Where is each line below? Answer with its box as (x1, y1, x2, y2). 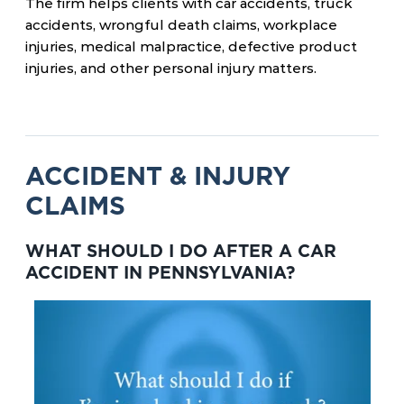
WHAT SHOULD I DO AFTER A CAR (25, 241, 336, 262)
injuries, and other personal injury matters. (25, 60, 317, 77)
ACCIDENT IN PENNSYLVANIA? (25, 262, 295, 283)
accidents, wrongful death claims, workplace (25, 16, 337, 33)
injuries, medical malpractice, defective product (25, 38, 357, 55)
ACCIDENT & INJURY (25, 161, 290, 191)
